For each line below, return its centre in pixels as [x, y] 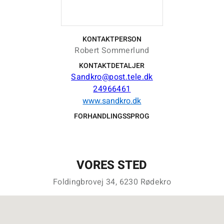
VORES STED [112, 165]
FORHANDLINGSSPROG [112, 116]
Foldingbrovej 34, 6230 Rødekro [112, 182]
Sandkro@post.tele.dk [112, 77]
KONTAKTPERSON [112, 39]
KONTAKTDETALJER [112, 66]
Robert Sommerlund [112, 50]
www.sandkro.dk [112, 101]
